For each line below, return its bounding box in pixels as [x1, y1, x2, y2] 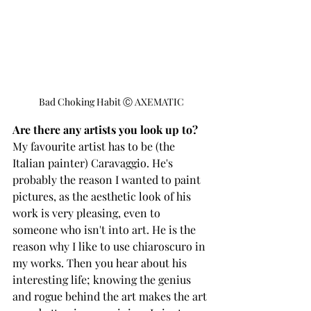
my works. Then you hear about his [12, 255, 190, 270]
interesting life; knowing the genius [12, 271, 194, 287]
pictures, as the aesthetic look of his [12, 188, 194, 203]
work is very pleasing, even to [12, 205, 163, 220]
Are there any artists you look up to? [12, 121, 203, 137]
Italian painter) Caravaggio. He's [12, 155, 176, 170]
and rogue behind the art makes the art [12, 288, 210, 303]
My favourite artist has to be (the [12, 138, 178, 153]
